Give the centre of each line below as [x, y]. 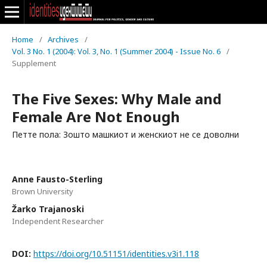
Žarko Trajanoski [48, 209]
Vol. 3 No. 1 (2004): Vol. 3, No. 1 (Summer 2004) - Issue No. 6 [116, 51]
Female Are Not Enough [96, 117]
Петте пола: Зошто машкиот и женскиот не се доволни [125, 134]
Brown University [43, 191]
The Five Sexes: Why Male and [117, 99]
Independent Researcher [58, 221]
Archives [63, 39]
